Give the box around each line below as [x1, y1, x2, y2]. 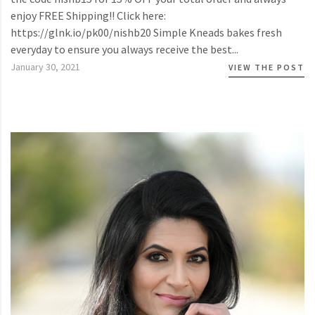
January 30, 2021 [11, 60, 80, 74]
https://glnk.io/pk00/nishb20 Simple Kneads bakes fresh [11, 25, 282, 40]
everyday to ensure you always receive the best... [11, 42, 238, 57]
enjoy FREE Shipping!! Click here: [11, 8, 166, 23]
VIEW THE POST [229, 62, 304, 73]
